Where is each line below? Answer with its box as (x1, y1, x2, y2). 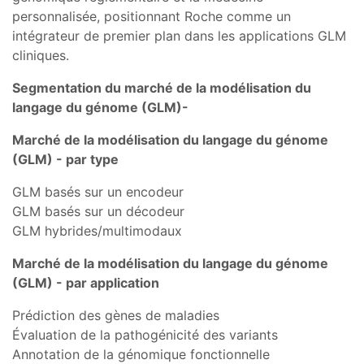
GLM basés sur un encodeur (12, 183, 184, 200)
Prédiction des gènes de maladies (12, 306, 219, 323)
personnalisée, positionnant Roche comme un (12, 7, 291, 24)
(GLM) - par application (12, 274, 159, 291)
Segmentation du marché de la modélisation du (12, 79, 311, 96)
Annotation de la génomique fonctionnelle (12, 345, 270, 362)
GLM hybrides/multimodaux (12, 222, 182, 239)
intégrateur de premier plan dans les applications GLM (12, 27, 346, 44)
